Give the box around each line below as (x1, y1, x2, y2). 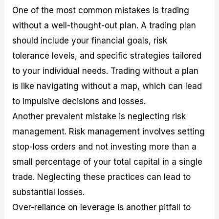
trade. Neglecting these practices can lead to (12, 172, 191, 182)
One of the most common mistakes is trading (12, 5, 190, 16)
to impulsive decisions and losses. (12, 96, 146, 107)
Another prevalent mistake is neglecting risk (12, 111, 186, 122)
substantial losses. (12, 187, 85, 197)
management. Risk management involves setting (12, 127, 205, 137)
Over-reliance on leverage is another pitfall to (12, 202, 191, 213)
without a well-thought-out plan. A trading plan (12, 21, 197, 31)
